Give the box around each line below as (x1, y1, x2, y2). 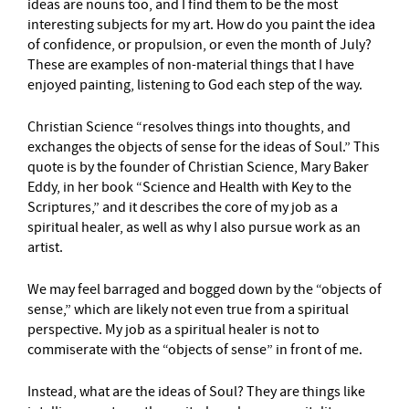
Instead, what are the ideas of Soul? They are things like (27, 382, 365, 401)
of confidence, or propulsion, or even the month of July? (27, 35, 372, 54)
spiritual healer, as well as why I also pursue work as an (27, 217, 361, 236)
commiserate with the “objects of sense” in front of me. (27, 340, 362, 359)
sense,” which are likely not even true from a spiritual (27, 299, 349, 319)
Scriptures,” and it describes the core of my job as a (27, 197, 338, 216)
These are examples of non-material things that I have (27, 55, 354, 74)
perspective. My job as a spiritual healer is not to (27, 320, 320, 339)
